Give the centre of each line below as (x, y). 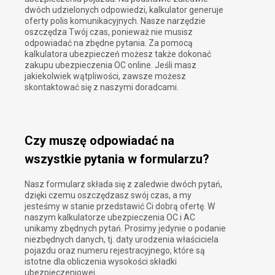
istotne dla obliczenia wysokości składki (101, 261)
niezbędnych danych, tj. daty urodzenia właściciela (122, 239)
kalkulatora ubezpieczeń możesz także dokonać (118, 54)
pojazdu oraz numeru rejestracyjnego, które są (115, 250)
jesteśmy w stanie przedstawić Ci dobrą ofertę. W (120, 206)
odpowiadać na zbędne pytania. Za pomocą (109, 43)
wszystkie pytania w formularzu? (117, 159)
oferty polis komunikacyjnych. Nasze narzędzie (115, 21)
